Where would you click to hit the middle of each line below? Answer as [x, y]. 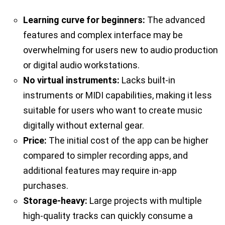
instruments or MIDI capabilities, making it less [118, 95]
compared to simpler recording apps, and [105, 156]
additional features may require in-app [100, 171]
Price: [35, 141]
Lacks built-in [147, 80]
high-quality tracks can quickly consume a [108, 216]
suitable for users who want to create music [113, 110]
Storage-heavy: [55, 201]
